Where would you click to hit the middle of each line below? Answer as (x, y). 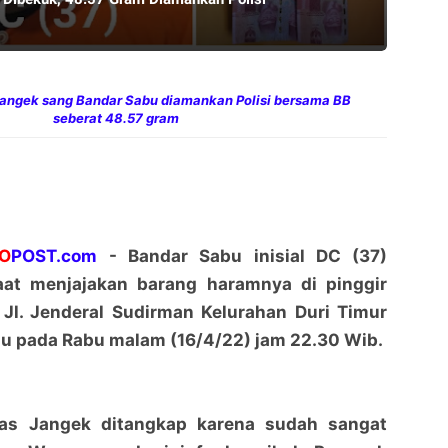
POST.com (54, 256)
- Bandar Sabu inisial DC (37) (242, 256)
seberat (78, 118)
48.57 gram (141, 118)
